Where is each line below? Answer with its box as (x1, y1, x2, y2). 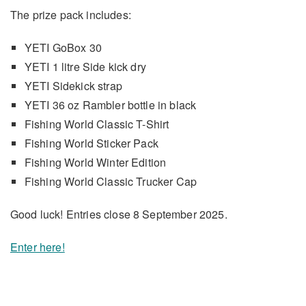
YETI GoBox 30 (24, 39, 102, 55)
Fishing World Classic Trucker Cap (24, 173, 197, 189)
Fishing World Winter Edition (24, 154, 167, 170)
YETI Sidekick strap (24, 77, 125, 94)
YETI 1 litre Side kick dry (24, 58, 146, 74)
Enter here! (10, 238, 65, 255)
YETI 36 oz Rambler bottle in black (24, 96, 197, 113)
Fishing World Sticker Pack (24, 135, 158, 151)
